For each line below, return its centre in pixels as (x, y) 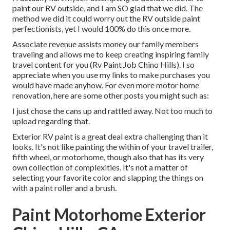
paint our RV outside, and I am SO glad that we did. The (108, 8)
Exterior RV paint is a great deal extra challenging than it (110, 137)
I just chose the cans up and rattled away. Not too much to (112, 111)
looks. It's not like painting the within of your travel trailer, (113, 147)
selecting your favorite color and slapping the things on (108, 178)
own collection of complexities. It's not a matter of (100, 167)
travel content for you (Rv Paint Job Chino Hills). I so (103, 65)
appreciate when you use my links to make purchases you (111, 75)
